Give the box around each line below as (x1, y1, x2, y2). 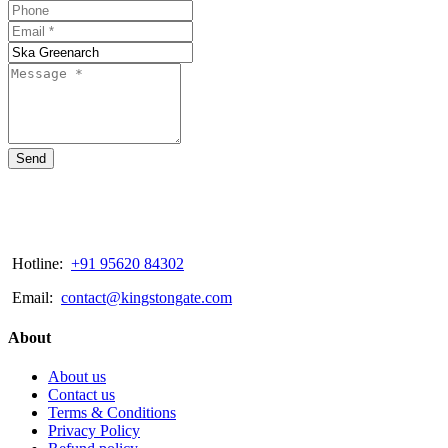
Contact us (48, 385, 115, 403)
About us (48, 367, 106, 385)
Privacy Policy (48, 421, 140, 439)
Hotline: (12, 255, 67, 273)
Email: (12, 289, 57, 307)
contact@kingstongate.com (61, 289, 232, 307)
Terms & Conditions (48, 403, 176, 421)
